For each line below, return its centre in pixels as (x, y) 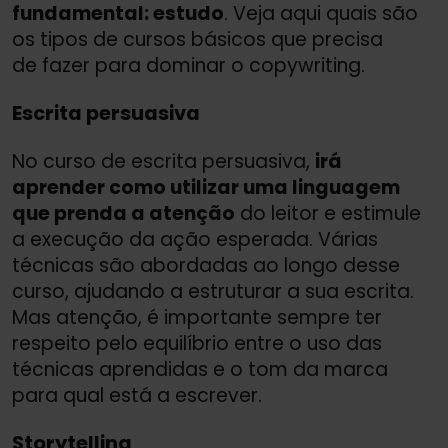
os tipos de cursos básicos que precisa (197, 39)
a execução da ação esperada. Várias (195, 239)
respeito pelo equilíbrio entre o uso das (197, 343)
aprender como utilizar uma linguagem (206, 187)
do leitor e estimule (328, 213)
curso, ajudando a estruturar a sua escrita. (213, 291)
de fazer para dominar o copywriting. (188, 65)
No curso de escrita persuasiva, (163, 161)
